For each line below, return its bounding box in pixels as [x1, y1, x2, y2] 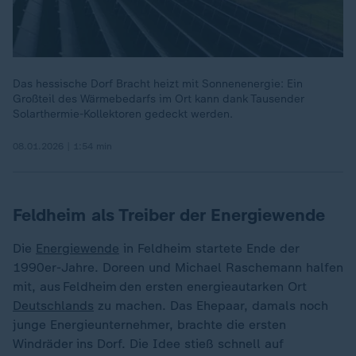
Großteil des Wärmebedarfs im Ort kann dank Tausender [13, 92, 304, 106]
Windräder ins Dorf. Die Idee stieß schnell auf [13, 336, 284, 351]
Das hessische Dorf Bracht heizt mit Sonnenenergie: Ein [13, 77, 303, 91]
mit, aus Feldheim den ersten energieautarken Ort [13, 279, 307, 294]
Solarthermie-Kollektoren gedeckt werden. [13, 107, 233, 121]
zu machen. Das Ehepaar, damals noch [94, 298, 328, 313]
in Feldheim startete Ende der [119, 241, 299, 256]
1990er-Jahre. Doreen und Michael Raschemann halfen [13, 260, 343, 275]
